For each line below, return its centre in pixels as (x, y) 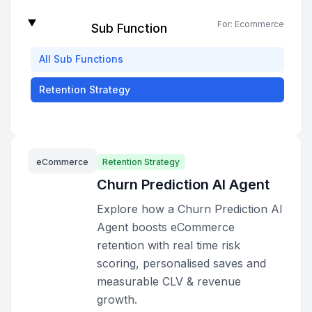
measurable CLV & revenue (169, 281)
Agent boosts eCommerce (166, 227)
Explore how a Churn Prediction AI (190, 209)
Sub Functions (88, 59)
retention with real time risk (169, 245)
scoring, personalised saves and (181, 263)
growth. (117, 299)
